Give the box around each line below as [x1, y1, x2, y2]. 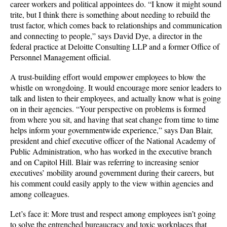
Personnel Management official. [10, 52, 113, 63]
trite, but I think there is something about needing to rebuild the [10, 9, 210, 20]
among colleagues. [10, 188, 74, 200]
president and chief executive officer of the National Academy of [10, 135, 215, 146]
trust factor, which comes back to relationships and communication [10, 20, 222, 31]
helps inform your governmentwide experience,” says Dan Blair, [10, 125, 213, 136]
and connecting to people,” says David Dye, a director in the [10, 30, 202, 42]
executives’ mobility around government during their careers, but [10, 167, 214, 178]
